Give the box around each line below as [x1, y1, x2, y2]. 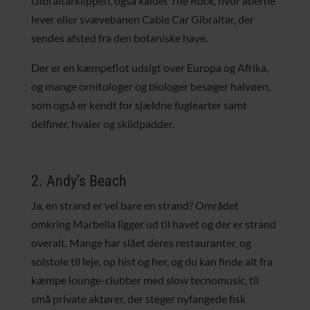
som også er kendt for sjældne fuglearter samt [30, 98, 247, 111]
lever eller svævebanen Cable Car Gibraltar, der [30, 12, 254, 26]
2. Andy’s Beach [30, 172, 127, 190]
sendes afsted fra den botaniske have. [30, 31, 208, 44]
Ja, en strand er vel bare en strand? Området [30, 199, 239, 212]
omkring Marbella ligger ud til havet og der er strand [30, 217, 276, 230]
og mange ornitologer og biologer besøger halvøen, [30, 80, 271, 93]
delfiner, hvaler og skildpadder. [30, 117, 174, 130]
